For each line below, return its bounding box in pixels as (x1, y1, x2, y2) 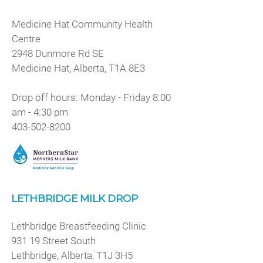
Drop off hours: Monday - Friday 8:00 (12, 92, 171, 103)
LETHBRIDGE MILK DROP (11, 193, 138, 204)
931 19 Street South (11, 235, 96, 247)
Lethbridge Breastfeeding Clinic (11, 220, 146, 232)
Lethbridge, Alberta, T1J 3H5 (11, 249, 133, 261)
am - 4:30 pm (12, 106, 68, 118)
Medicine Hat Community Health (12, 18, 153, 30)
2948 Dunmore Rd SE (12, 48, 104, 59)
